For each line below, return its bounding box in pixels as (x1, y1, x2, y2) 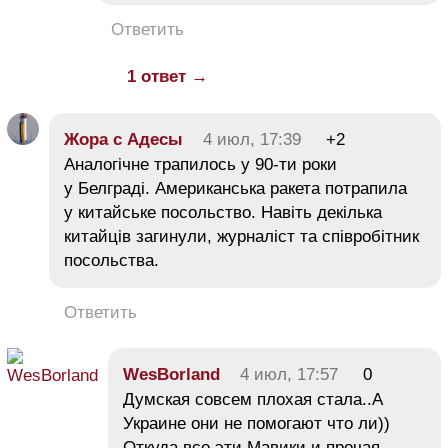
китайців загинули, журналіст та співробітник (64, 227, 419, 247)
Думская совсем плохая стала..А (123, 390, 383, 410)
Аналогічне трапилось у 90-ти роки (64, 155, 337, 175)
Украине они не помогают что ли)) (123, 414, 390, 434)
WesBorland (123, 365, 220, 385)
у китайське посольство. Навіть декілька (64, 203, 382, 223)
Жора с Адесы (64, 130, 183, 150)
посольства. (64, 251, 159, 271)
